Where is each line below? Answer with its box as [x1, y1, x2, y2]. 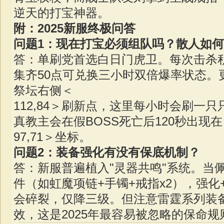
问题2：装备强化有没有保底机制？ [13, 145, 200, 159]
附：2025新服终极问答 [13, 21, 135, 35]
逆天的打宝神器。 [13, 6, 109, 19]
